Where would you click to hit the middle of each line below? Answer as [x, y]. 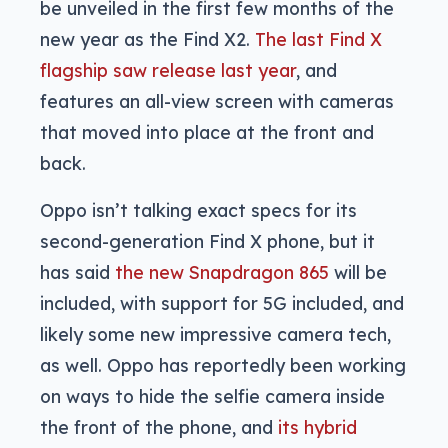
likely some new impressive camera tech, [215, 334]
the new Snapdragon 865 [222, 272]
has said [77, 272]
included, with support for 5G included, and [222, 303]
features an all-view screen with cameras [217, 101]
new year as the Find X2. [147, 39]
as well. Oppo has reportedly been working [223, 365]
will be [358, 272]
